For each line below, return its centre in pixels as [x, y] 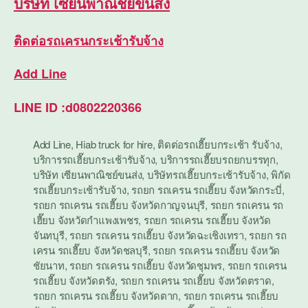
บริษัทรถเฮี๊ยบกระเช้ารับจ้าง [206, 174]
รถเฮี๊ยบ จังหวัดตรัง [74, 280]
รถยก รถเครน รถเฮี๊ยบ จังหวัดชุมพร [146, 265]
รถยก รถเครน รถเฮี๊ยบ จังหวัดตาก [106, 295]
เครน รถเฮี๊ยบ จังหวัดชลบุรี [90, 250]
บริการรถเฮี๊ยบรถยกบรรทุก [218, 159]
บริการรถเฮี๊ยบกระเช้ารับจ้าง [94, 159]
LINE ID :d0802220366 [78, 107]
